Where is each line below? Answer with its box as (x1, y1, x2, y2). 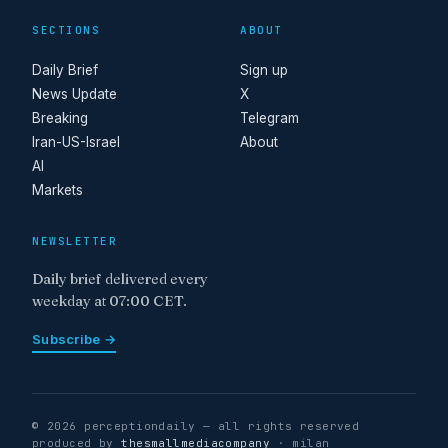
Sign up (240, 61, 288, 78)
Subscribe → (32, 330, 116, 347)
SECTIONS (32, 22, 101, 37)
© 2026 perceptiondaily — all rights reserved (32, 419, 360, 433)
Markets (32, 181, 83, 198)
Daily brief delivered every (32, 269, 208, 288)
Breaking (32, 109, 88, 126)
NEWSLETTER (32, 233, 118, 248)
